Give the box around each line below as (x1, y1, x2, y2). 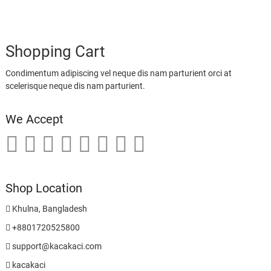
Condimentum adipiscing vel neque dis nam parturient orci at (5, 68, 232, 79)
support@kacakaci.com (10, 241, 102, 252)
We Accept (5, 112, 64, 127)
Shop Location (5, 181, 82, 196)
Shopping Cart (5, 42, 105, 61)
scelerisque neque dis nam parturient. (5, 81, 145, 91)
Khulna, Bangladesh (10, 204, 87, 214)
